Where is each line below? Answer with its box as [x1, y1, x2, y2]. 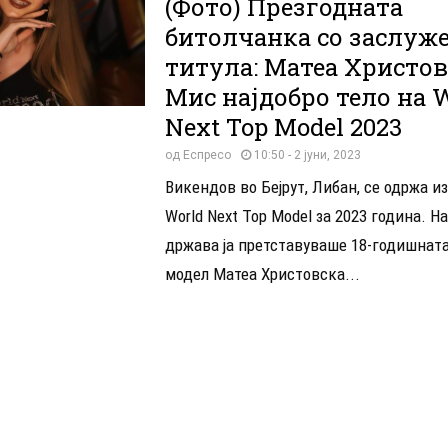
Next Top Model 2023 [164, 110, 402, 143]
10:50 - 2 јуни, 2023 [253, 147, 361, 162]
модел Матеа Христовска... [164, 263, 360, 284]
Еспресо [182, 147, 231, 162]
